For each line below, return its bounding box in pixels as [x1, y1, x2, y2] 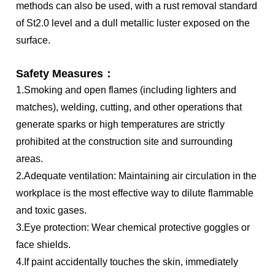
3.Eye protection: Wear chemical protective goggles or [16, 222, 250, 233]
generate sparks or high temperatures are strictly [16, 119, 225, 130]
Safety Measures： [16, 68, 115, 80]
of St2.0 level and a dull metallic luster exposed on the [16, 18, 250, 29]
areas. [16, 153, 44, 165]
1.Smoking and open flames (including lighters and [16, 85, 237, 96]
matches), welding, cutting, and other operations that [16, 102, 242, 113]
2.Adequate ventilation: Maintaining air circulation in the [16, 171, 257, 182]
